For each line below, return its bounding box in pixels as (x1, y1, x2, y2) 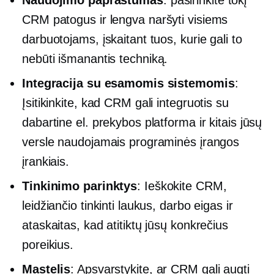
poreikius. (22, 237, 74, 251)
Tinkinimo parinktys (22, 179, 138, 193)
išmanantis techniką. (58, 51, 168, 65)
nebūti (22, 51, 59, 65)
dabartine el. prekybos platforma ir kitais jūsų (22, 115, 262, 129)
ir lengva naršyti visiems (95, 12, 228, 26)
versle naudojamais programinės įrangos (22, 135, 240, 149)
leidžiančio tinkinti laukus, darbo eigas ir (22, 198, 233, 212)
